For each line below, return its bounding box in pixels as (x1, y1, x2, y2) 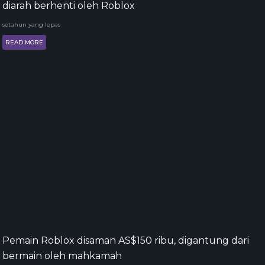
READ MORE (5, 38, 43, 46)
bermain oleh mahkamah (2, 250, 122, 261)
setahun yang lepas (2, 21, 60, 28)
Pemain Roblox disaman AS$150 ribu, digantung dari (2, 235, 249, 246)
